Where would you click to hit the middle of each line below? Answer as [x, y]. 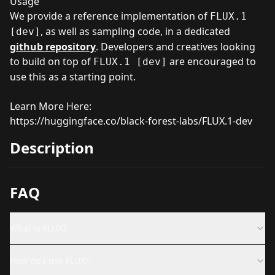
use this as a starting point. [73, 76]
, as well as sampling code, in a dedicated [135, 31]
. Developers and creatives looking [176, 46]
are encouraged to [211, 61]
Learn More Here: [51, 106]
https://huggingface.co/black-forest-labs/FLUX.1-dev [131, 121]
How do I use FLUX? [49, 260]
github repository [53, 46]
